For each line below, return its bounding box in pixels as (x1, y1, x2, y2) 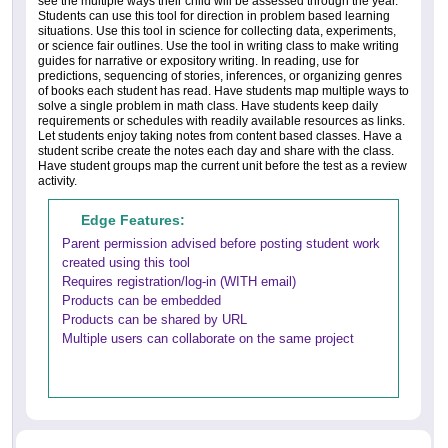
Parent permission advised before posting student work (62, 236, 380, 252)
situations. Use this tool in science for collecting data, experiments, (38, 24, 396, 39)
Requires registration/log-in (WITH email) (62, 274, 296, 290)
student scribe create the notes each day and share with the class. (38, 144, 394, 159)
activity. (38, 174, 77, 189)
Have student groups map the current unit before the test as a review (38, 159, 407, 174)
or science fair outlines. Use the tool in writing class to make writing (38, 39, 399, 54)
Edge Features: (81, 212, 185, 229)
